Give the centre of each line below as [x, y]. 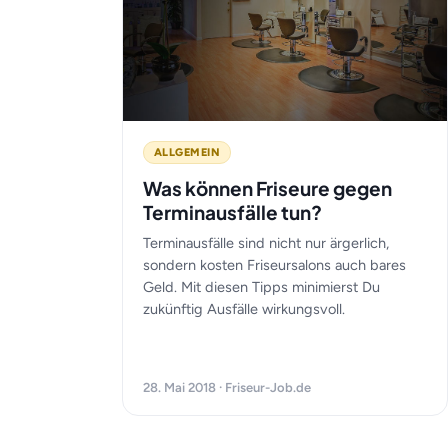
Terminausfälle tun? [232, 212]
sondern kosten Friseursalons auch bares [274, 265]
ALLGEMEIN [187, 152]
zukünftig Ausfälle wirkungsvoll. [244, 309]
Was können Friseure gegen [267, 188]
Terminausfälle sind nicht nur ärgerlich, [266, 243]
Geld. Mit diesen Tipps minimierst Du [261, 287]
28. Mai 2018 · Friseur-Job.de [227, 387]
